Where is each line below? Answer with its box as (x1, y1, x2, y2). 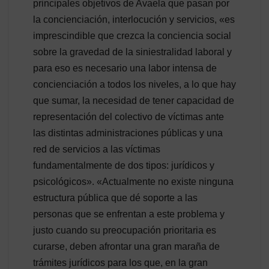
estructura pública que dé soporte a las (33, 192, 198, 203)
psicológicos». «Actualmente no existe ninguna (33, 176, 234, 187)
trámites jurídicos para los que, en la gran (33, 257, 208, 268)
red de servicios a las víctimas (33, 144, 160, 154)
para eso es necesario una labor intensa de (33, 62, 217, 73)
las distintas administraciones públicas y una (33, 127, 223, 138)
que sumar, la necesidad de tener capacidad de (33, 95, 234, 106)
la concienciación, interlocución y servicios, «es (33, 14, 235, 25)
